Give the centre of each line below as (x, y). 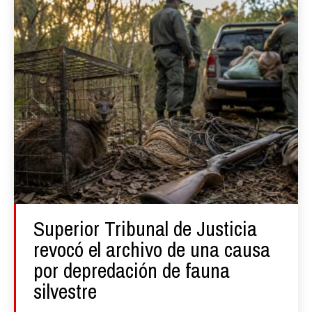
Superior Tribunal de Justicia (145, 228)
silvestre (65, 291)
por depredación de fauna (132, 270)
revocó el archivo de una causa (152, 249)
